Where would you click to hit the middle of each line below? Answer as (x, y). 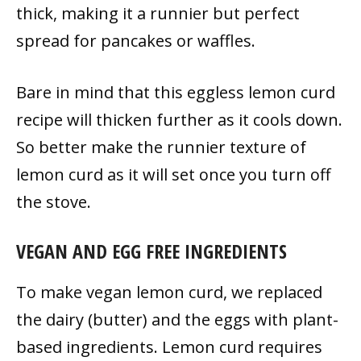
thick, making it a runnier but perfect (158, 13)
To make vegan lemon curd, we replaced (169, 292)
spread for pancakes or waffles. (136, 40)
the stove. (54, 201)
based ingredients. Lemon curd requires (169, 346)
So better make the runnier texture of (161, 147)
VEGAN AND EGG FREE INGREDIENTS (151, 251)
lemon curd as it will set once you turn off (173, 174)
